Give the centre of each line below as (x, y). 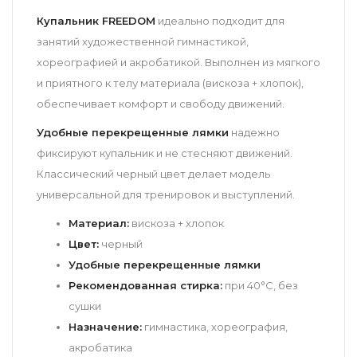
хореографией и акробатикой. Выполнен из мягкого (178, 62)
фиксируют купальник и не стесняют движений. (165, 153)
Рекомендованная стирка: (145, 285)
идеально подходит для (220, 20)
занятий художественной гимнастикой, (143, 41)
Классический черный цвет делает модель (153, 173)
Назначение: (105, 326)
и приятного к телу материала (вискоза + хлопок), (170, 82)
